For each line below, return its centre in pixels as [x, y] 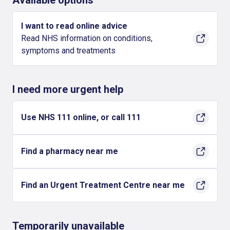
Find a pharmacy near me [70, 151]
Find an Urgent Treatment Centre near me [103, 185]
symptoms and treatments [68, 51]
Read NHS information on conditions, [87, 38]
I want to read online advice [74, 26]
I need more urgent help [68, 89]
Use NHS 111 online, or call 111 [81, 117]
